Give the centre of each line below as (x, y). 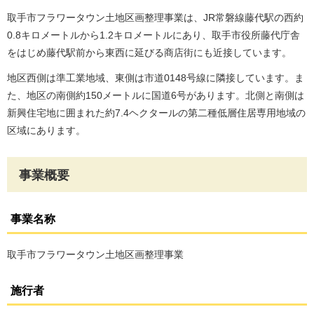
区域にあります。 (46, 130)
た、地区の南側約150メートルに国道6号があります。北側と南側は (156, 95)
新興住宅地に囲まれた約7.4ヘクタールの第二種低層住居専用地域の (156, 112)
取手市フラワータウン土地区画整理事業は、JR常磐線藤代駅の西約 (155, 17)
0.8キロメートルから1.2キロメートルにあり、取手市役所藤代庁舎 (153, 35)
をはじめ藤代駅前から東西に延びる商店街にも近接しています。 (149, 52)
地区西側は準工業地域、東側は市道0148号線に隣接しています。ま (156, 77)
